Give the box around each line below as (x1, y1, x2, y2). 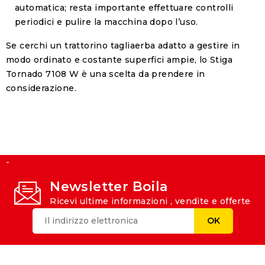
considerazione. (6, 82, 77, 93)
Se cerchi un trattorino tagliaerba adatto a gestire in (6, 40, 240, 51)
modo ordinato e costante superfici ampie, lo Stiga (6, 54, 232, 65)
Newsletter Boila (50, 178, 168, 195)
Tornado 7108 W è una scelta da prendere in (6, 68, 205, 79)
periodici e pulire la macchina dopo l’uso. (15, 16, 198, 27)
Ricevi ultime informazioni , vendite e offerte (50, 195, 251, 206)
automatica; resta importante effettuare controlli (15, 2, 234, 13)
